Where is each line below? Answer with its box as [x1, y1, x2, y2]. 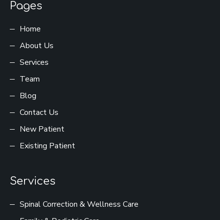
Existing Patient [20, 140, 75, 151]
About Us [20, 40, 54, 51]
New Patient [20, 123, 64, 135]
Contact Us [20, 107, 58, 118]
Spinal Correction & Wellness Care [20, 198, 138, 210]
